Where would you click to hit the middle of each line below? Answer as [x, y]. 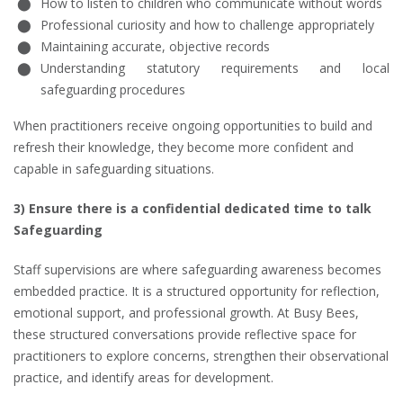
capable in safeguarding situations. [114, 169]
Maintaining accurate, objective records [155, 46]
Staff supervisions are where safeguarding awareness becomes [197, 269]
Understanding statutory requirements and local [215, 68]
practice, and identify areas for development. [143, 377]
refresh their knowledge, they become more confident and [184, 147]
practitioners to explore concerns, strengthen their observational [201, 356]
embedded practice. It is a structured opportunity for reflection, [197, 291]
